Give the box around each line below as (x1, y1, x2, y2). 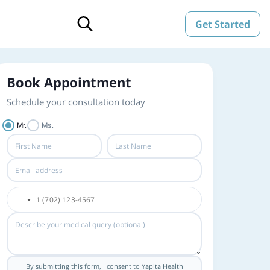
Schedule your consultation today (7, 96, 145, 108)
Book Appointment (7, 73, 131, 91)
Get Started (195, 17, 250, 31)
